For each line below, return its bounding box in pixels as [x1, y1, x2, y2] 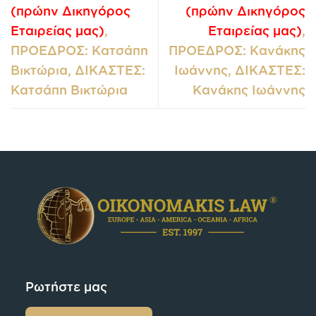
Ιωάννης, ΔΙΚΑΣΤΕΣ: [174, 62, 305, 77]
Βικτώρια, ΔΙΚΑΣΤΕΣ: [11, 62, 145, 77]
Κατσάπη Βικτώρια [11, 82, 128, 97]
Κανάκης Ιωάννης [193, 82, 305, 97]
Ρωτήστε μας [25, 279, 107, 294]
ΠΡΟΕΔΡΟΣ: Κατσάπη [11, 42, 148, 57]
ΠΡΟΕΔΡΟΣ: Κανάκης [169, 42, 305, 57]
